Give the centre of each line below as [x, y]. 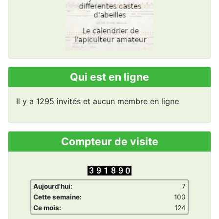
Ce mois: [47, 208]
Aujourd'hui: [53, 186]
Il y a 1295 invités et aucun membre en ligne [98, 101]
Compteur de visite [109, 142]
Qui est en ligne [109, 77]
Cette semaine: [57, 197]
